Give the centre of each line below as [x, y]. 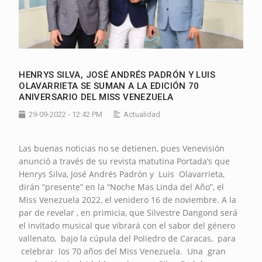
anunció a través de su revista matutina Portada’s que [125, 161]
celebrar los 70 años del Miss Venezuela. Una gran [123, 251]
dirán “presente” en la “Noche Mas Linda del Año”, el [122, 187]
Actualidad [142, 114]
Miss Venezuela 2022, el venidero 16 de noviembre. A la [128, 199]
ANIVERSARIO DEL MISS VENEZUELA [96, 97]
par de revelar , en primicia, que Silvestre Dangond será [128, 212]
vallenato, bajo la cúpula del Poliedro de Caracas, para [127, 238]
